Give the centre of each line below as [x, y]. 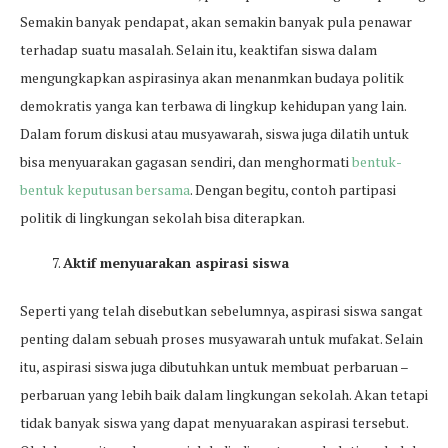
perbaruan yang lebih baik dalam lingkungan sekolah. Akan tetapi [224, 394]
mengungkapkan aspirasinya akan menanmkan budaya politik [212, 77]
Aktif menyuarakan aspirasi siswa [176, 262]
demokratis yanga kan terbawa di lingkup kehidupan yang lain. [213, 105]
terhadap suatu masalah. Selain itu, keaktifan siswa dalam [198, 49]
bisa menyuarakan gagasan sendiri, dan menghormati [186, 161]
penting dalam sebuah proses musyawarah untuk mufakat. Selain [221, 338]
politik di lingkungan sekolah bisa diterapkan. [162, 217]
